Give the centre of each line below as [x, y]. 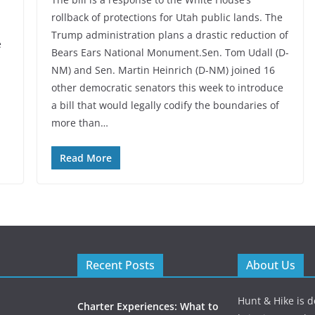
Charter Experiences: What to [148, 307]
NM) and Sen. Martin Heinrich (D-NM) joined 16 [163, 70]
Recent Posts [120, 265]
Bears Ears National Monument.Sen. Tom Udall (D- [170, 53]
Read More [85, 158]
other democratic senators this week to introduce [167, 88]
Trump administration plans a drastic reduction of [169, 35]
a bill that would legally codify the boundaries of [165, 105]
